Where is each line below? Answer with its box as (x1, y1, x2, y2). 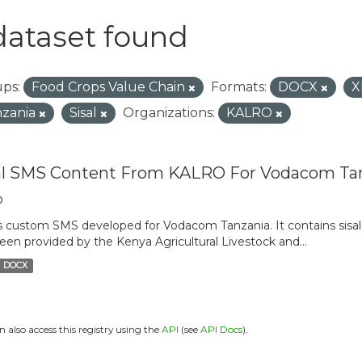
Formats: (210, 78, 267, 95)
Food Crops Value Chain (31, 78, 188, 95)
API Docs (200, 322, 242, 335)
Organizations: (122, 104, 215, 120)
